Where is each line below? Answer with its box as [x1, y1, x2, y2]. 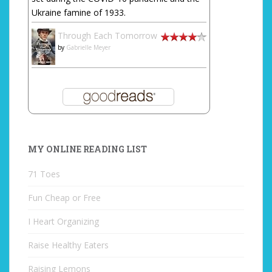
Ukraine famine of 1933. [32, 7, 126, 18]
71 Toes [28, 168, 60, 180]
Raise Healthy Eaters [28, 239, 109, 251]
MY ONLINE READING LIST [28, 143, 147, 155]
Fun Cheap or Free [28, 192, 101, 203]
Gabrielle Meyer [66, 43, 110, 52]
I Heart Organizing [28, 216, 99, 227]
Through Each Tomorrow [58, 30, 157, 41]
